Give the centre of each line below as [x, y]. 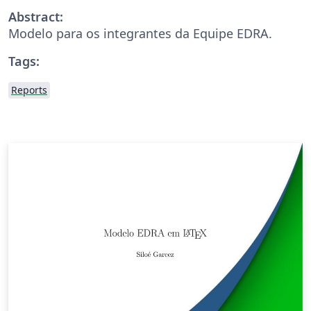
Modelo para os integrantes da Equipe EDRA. [140, 33]
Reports [29, 90]
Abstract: [36, 16]
